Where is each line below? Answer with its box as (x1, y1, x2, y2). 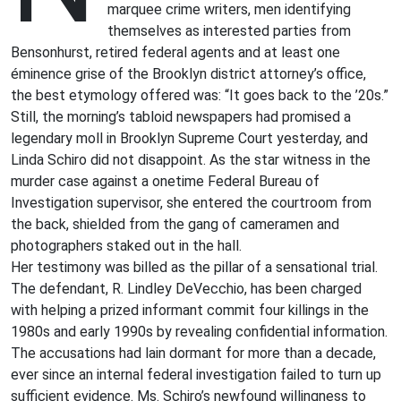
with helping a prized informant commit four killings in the (11, 301, 369, 319)
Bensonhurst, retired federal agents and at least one (11, 43, 340, 61)
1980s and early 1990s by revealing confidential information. (11, 322, 388, 340)
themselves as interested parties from (107, 21, 352, 39)
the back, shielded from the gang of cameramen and (11, 215, 339, 233)
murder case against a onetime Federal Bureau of (11, 172, 320, 190)
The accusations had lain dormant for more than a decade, (11, 344, 376, 362)
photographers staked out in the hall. (11, 236, 242, 254)
